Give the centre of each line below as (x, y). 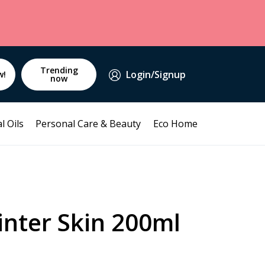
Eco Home (175, 124)
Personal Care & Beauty (88, 124)
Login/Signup (156, 74)
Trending (59, 70)
